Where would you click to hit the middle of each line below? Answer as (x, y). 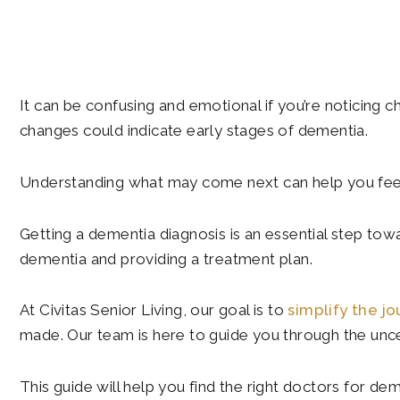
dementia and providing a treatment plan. (166, 258)
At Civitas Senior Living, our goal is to (154, 310)
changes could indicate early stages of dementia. (194, 130)
